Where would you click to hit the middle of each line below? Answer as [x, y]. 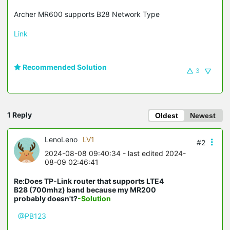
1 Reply [20, 114]
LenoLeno [61, 139]
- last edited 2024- [153, 153]
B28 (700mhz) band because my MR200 [85, 189]
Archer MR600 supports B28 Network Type [87, 14]
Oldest [167, 115]
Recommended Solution [64, 67]
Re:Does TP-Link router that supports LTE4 [89, 181]
